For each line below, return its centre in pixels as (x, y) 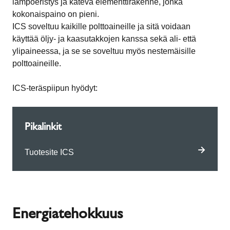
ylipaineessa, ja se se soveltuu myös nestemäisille (104, 51)
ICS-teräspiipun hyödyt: (55, 88)
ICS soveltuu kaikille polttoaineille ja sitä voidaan (101, 27)
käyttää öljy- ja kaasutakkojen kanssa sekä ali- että (104, 39)
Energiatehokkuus (68, 213)
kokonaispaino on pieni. (56, 14)
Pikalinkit (43, 127)
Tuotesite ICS (49, 152)
